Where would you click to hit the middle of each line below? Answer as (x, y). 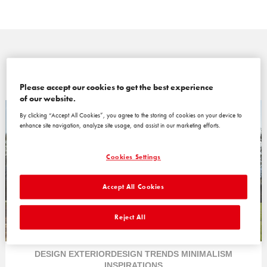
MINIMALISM (207, 254)
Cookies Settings (133, 157)
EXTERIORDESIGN (105, 254)
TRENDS (162, 254)
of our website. (48, 99)
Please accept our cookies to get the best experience (117, 87)
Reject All (130, 217)
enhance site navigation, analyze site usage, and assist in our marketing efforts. (120, 125)
